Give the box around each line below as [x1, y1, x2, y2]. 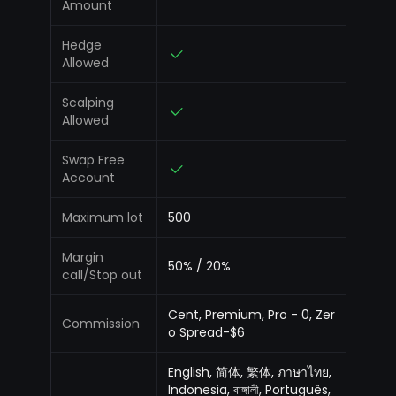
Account [61, 169, 115, 187]
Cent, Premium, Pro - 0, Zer [167, 306, 335, 324]
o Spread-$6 [167, 324, 245, 342]
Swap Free [61, 151, 125, 170]
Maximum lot [61, 209, 143, 227]
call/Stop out [61, 266, 142, 285]
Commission [61, 315, 140, 333]
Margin [61, 248, 103, 267]
